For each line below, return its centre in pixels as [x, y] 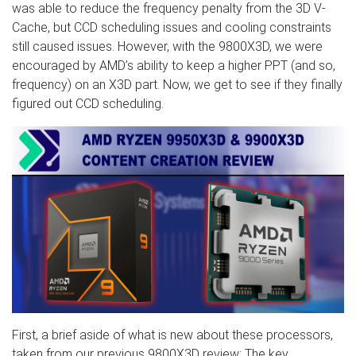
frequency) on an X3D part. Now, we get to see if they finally [177, 84]
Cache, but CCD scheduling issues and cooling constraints [172, 27]
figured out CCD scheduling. [88, 103]
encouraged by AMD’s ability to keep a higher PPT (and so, [174, 65]
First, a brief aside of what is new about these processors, [172, 335]
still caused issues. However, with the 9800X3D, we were [167, 46]
